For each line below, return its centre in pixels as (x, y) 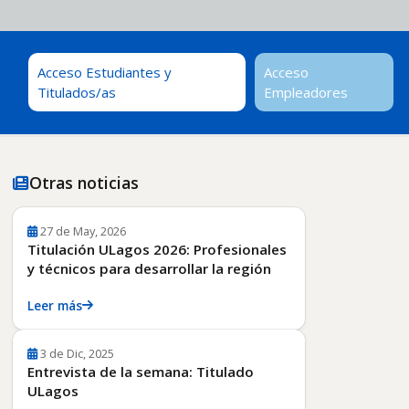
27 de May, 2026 (83, 231)
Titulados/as (76, 93)
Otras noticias (84, 182)
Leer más (55, 305)
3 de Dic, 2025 (77, 353)
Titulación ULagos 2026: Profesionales (157, 249)
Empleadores (305, 93)
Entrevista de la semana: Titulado (141, 371)
